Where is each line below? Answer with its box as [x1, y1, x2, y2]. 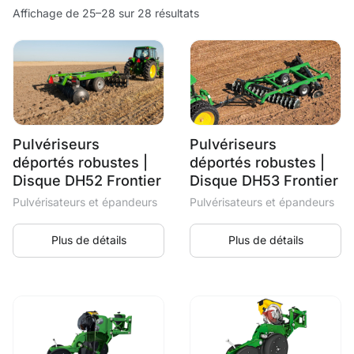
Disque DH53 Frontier [190, 171, 338, 189]
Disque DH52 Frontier [13, 171, 161, 189]
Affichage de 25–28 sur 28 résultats [13, 6, 199, 20]
